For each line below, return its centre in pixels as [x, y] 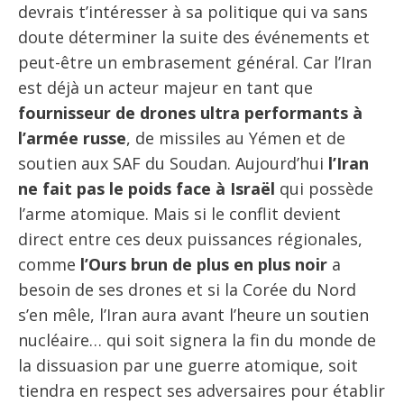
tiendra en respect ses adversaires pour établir [202, 390]
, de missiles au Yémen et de [236, 138]
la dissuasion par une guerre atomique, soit [188, 365]
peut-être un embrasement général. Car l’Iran [195, 62]
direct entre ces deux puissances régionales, [190, 239]
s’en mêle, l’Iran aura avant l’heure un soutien [193, 314]
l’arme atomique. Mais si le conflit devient [179, 213]
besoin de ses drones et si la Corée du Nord [187, 289]
